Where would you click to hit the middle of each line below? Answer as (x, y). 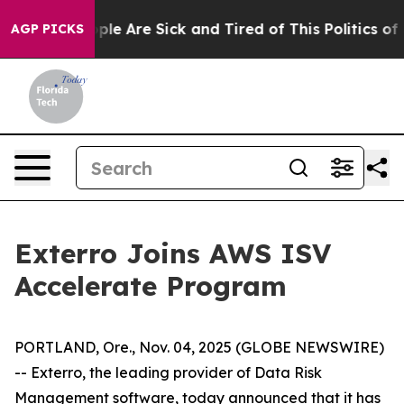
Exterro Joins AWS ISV (173, 253)
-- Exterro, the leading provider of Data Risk (168, 372)
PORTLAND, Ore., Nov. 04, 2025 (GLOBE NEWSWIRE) (199, 347)
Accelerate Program (151, 286)
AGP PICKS (47, 29)
